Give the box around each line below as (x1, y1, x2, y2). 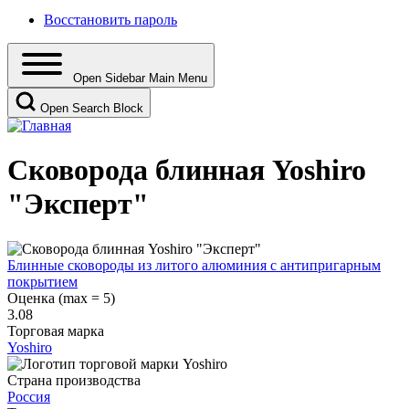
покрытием (7, 273, 78, 289)
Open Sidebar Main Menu (73, 70, 207, 85)
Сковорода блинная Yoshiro (7, 153, 366, 187)
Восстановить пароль (44, 11, 177, 27)
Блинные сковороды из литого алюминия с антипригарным (7, 257, 381, 273)
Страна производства (7, 372, 141, 388)
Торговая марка (7, 322, 104, 339)
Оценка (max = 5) (7, 289, 115, 306)
